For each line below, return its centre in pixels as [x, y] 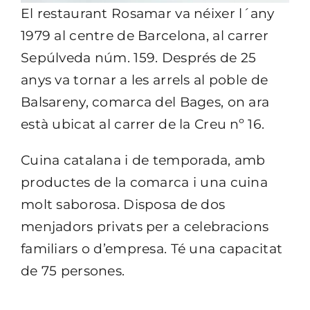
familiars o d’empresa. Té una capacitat [152, 248]
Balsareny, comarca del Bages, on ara [145, 102]
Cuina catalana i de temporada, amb [143, 160]
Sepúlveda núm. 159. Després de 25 [138, 57]
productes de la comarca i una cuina [144, 182]
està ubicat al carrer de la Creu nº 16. [143, 124]
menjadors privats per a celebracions [145, 226]
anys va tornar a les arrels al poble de [144, 80]
